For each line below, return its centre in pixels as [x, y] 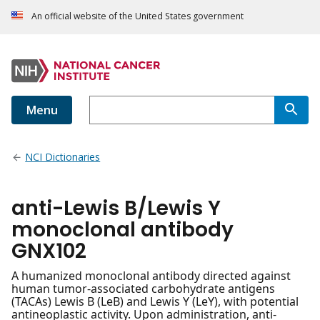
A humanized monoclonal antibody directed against [151, 276]
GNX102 [49, 251]
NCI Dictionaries [63, 157]
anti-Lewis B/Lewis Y [116, 209]
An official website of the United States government [137, 16]
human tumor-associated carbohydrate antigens [143, 289]
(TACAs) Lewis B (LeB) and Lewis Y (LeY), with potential [155, 302]
